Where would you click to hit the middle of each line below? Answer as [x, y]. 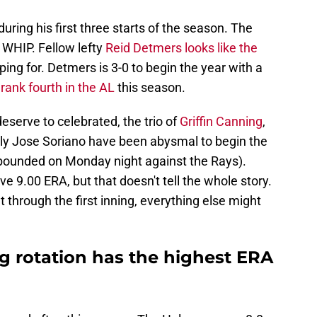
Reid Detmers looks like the [181, 48]
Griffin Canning [221, 122]
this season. [150, 88]
